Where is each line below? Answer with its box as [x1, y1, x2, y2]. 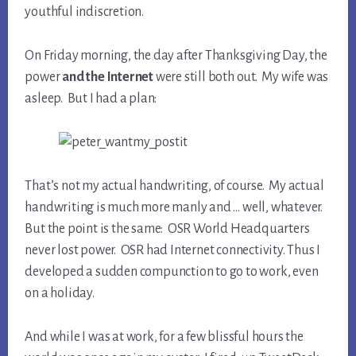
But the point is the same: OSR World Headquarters [25, 222, 310, 237]
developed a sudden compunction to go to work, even [25, 265, 319, 280]
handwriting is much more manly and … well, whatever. [25, 200, 325, 215]
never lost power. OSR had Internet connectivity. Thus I [25, 243, 321, 258]
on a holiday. [25, 286, 95, 301]
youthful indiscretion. [25, 5, 144, 20]
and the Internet [62, 70, 154, 85]
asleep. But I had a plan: [25, 91, 157, 106]
